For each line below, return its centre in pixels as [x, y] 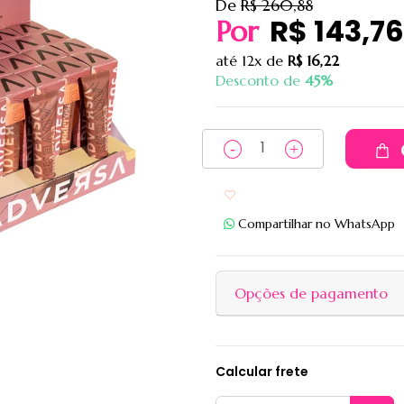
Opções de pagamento [311, 293]
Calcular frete [262, 372]
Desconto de [260, 80]
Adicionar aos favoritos [308, 195]
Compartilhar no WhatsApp [317, 223]
